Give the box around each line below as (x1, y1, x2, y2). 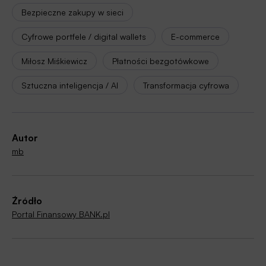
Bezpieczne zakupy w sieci (21, 7, 123, 17)
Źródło (12, 194, 42, 207)
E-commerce (171, 31, 220, 42)
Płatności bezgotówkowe (112, 55, 209, 66)
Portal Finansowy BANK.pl (12, 208, 110, 219)
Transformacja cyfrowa (143, 80, 229, 90)
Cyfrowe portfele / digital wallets (21, 31, 146, 42)
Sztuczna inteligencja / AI (21, 80, 118, 90)
